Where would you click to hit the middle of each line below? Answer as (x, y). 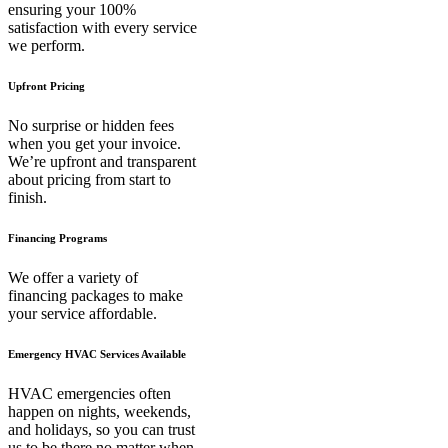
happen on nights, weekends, (99, 412)
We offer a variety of (73, 278)
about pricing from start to (89, 180)
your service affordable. (82, 314)
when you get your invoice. (94, 144)
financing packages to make (95, 296)
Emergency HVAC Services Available (97, 354)
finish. (27, 198)
